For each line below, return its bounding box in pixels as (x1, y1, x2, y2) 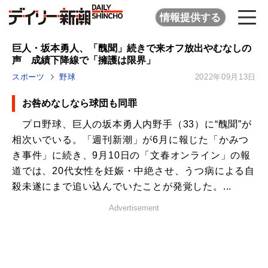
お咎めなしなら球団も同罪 (22, 98, 137, 109)
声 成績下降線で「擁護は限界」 (12, 54, 156, 65)
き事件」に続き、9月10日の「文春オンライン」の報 (12, 150, 251, 160)
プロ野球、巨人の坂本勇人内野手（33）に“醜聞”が (12, 118, 252, 129)
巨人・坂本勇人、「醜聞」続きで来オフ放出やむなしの (12, 42, 251, 53)
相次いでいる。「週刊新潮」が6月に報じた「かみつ (12, 134, 249, 145)
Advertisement (109, 203, 159, 212)
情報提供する (160, 11, 221, 23)
